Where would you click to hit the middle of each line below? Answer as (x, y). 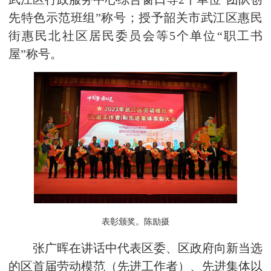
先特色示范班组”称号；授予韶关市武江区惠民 (135, 18)
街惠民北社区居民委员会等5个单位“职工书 (135, 36)
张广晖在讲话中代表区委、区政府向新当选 (135, 249)
